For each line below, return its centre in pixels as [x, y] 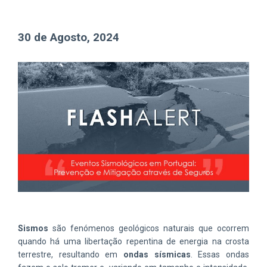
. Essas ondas [220, 254]
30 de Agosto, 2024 [69, 37]
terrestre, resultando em [71, 254]
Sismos [33, 228]
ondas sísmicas [157, 254]
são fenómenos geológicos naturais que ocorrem [149, 228]
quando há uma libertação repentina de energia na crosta [133, 241]
